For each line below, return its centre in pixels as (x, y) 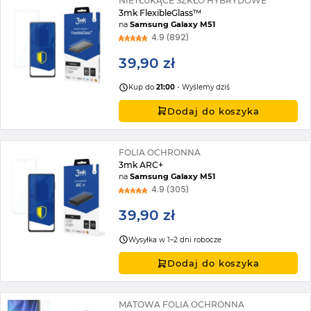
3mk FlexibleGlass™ (160, 12)
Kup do (143, 87)
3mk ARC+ (141, 165)
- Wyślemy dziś (203, 87)
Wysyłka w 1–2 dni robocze (175, 239)
